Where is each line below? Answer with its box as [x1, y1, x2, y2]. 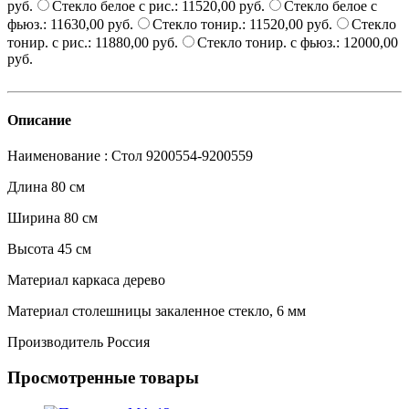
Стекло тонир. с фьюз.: [197, 34, 343, 50]
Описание [7, 112, 71, 129]
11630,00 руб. [50, 16, 133, 32]
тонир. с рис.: [7, 34, 95, 50]
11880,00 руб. [95, 34, 178, 50]
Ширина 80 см [7, 210, 98, 226]
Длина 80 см [7, 179, 85, 195]
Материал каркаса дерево [7, 272, 165, 288]
